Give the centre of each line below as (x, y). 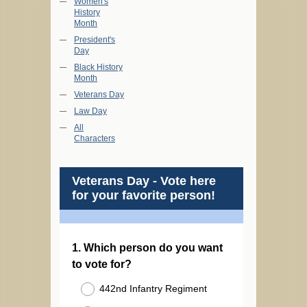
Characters (95, 139)
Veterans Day (99, 95)
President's (95, 40)
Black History (98, 67)
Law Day (90, 111)
